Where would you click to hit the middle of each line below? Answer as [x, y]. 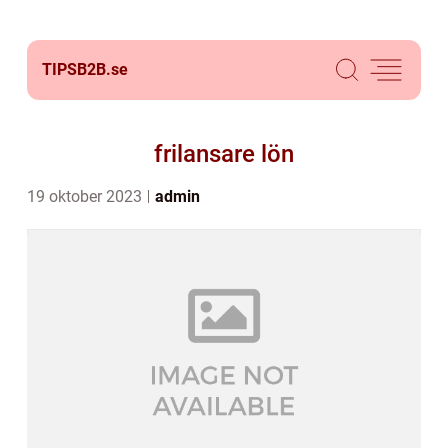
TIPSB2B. [76, 69]
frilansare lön [224, 154]
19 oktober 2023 [86, 196]
